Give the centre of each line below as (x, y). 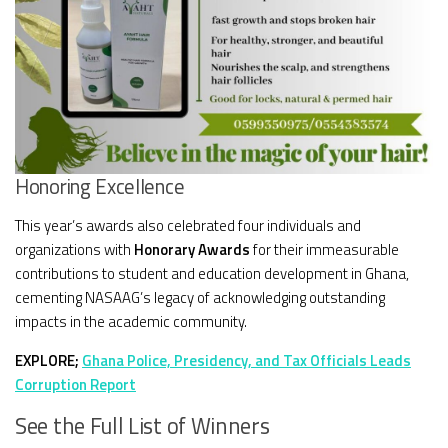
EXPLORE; (48, 360)
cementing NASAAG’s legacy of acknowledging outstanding (200, 297)
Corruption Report (75, 384)
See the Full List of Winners (142, 425)
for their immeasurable (324, 249)
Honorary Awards (192, 249)
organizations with (74, 249)
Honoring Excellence (100, 186)
